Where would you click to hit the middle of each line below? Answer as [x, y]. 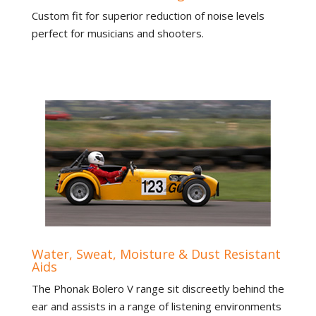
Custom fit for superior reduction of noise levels [148, 15]
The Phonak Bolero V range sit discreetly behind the [158, 288]
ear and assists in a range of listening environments [156, 306]
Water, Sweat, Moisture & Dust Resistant [156, 254]
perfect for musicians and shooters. [117, 33]
